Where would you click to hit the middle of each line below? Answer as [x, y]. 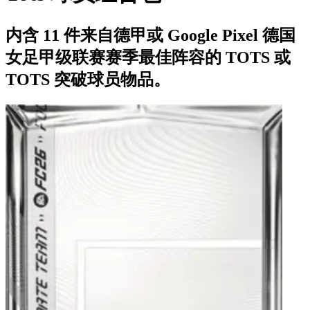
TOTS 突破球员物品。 [88, 79]
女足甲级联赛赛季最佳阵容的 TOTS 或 [148, 57]
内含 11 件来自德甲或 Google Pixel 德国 [151, 35]
